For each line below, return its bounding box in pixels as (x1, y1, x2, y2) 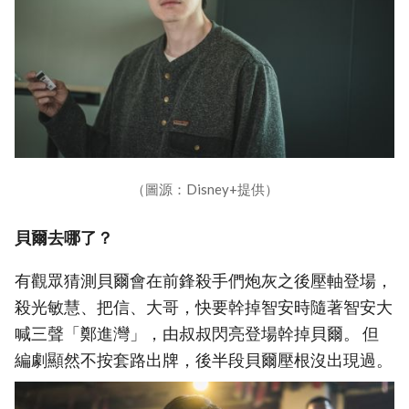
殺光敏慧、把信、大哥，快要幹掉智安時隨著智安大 (15, 298, 393, 317)
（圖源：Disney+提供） (131, 181, 278, 198)
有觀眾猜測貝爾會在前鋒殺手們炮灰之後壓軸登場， (15, 271, 393, 290)
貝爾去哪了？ (15, 228, 113, 248)
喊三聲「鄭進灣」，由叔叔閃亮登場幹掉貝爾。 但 (15, 324, 379, 343)
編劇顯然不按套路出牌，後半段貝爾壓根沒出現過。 (15, 351, 393, 370)
